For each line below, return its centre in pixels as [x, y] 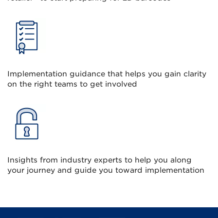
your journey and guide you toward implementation [106, 170]
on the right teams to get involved [72, 84]
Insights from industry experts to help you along [100, 160]
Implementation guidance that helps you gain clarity [107, 74]
